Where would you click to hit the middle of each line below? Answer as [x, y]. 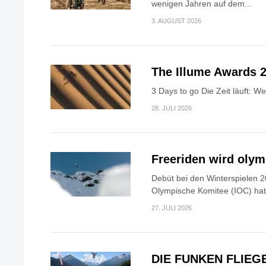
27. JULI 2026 [172, 208]
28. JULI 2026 [172, 108]
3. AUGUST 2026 [176, 21]
